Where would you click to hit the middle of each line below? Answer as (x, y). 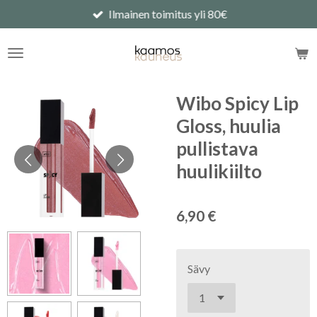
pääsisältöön (41, 31)
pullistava (217, 149)
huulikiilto (219, 171)
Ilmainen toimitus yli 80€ (168, 14)
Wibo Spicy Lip (237, 103)
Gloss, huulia (229, 126)
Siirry (21, 15)
